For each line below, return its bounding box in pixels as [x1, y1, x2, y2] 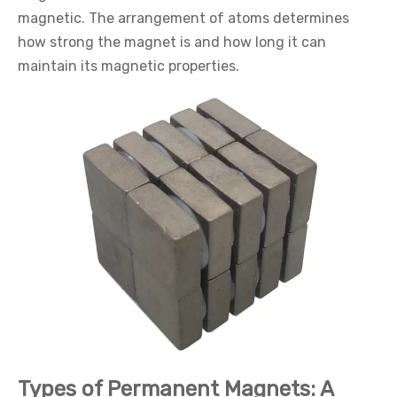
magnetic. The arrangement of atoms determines [18, 10, 349, 27]
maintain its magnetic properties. [18, 58, 239, 74]
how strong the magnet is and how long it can [18, 34, 326, 51]
